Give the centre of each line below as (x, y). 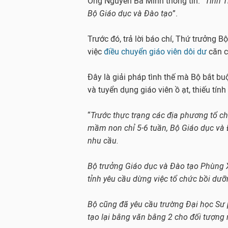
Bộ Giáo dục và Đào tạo (130, 13)
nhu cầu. (104, 141)
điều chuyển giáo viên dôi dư (156, 52)
